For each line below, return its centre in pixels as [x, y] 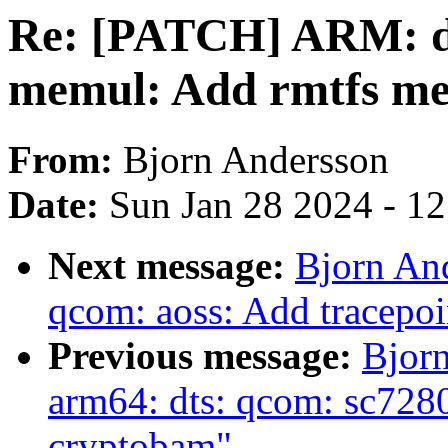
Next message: [171, 266]
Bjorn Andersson [256, 160]
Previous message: [205, 356]
